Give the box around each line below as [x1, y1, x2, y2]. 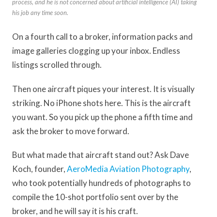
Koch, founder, [12, 164, 67, 174]
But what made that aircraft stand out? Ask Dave [12, 150, 189, 160]
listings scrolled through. [12, 60, 102, 70]
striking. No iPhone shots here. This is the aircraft [12, 97, 191, 108]
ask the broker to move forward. [12, 125, 129, 136]
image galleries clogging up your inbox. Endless [12, 46, 180, 56]
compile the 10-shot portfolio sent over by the [12, 192, 178, 202]
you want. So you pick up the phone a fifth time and [12, 111, 193, 122]
